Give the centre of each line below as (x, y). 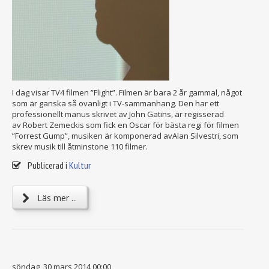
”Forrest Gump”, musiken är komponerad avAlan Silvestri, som (125, 136)
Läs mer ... (56, 198)
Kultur (80, 165)
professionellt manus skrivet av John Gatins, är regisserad (118, 114)
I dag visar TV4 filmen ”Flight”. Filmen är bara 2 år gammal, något (127, 93)
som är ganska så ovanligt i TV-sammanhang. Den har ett (116, 104)
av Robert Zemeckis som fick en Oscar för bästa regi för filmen (125, 125)
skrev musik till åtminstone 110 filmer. (80, 147)
